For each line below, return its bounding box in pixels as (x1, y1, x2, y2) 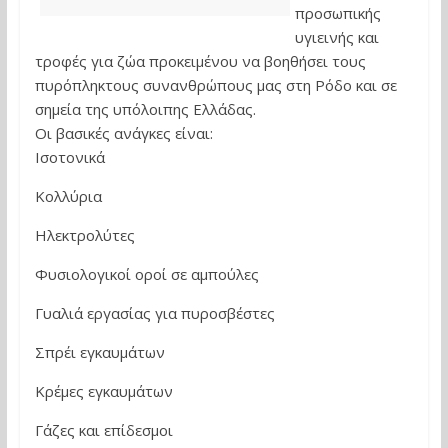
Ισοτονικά (34, 146, 105, 167)
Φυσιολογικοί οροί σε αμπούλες (34, 263, 259, 284)
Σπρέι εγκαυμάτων (34, 341, 165, 362)
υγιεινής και (294, 26, 379, 47)
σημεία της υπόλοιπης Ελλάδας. (34, 98, 256, 119)
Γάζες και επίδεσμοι (34, 419, 173, 440)
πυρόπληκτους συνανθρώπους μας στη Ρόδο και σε (34, 74, 397, 95)
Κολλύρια (34, 185, 102, 206)
